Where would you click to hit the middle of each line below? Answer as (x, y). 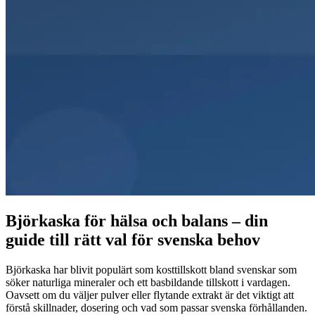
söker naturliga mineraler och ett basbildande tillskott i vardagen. (148, 283)
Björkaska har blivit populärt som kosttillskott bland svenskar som (151, 270)
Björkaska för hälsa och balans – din (137, 221)
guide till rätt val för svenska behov (133, 240)
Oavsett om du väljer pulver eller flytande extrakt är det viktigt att (150, 295)
